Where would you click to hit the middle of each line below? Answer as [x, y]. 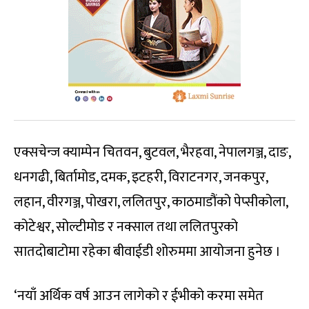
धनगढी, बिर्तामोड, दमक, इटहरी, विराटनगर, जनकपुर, [141, 178]
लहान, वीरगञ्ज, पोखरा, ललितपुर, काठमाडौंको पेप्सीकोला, [151, 202]
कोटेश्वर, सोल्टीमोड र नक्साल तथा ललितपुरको [126, 227]
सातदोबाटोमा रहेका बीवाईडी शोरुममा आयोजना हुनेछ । [147, 252]
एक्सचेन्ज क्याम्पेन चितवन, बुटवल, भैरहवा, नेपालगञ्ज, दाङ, [152, 153]
